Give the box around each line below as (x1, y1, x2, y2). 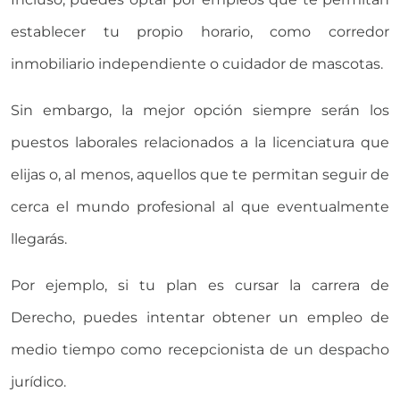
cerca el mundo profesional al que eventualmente (11, 198, 389, 216)
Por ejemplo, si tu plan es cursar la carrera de (11, 277, 389, 295)
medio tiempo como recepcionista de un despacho (11, 341, 389, 359)
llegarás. (11, 230, 67, 248)
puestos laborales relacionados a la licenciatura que (11, 134, 389, 152)
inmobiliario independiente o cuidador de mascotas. (11, 55, 383, 73)
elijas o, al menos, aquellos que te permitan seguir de (11, 166, 389, 184)
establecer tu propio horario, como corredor (11, 23, 389, 41)
